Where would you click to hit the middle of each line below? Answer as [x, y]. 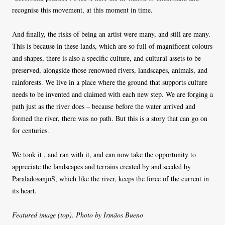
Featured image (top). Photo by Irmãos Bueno [79, 215]
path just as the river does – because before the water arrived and [104, 106]
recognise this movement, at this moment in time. [85, 10]
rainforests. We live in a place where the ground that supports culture [110, 82]
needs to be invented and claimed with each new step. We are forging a [113, 94]
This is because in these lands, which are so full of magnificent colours [112, 46]
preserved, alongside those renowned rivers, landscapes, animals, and [110, 70]
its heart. [26, 191]
